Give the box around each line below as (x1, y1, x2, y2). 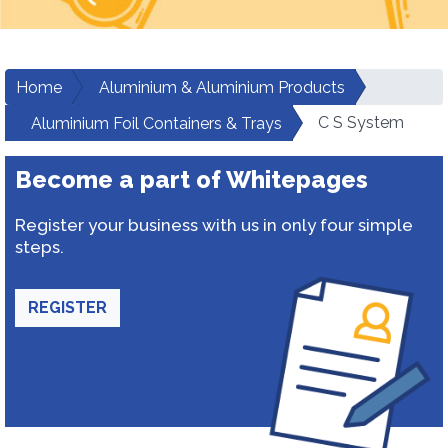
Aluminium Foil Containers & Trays (31, 114, 282, 133)
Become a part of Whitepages (15, 165, 368, 194)
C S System (318, 113, 404, 132)
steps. (15, 237, 64, 257)
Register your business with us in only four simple (15, 215, 413, 235)
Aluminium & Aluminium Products (99, 78, 345, 97)
